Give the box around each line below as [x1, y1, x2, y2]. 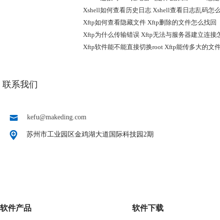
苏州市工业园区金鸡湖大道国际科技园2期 [25, 131, 154, 138]
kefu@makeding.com [27, 113, 86, 121]
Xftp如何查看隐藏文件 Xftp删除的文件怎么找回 [82, 19, 217, 26]
